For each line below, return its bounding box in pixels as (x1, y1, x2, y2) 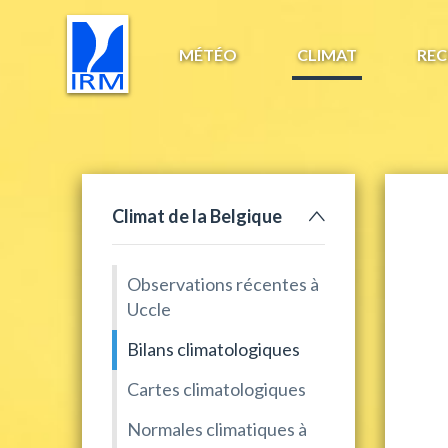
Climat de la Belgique (112, 204, 282, 227)
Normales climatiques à (127, 418, 307, 440)
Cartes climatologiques (127, 378, 306, 400)
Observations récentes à (127, 273, 319, 295)
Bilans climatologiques (127, 338, 300, 360)
